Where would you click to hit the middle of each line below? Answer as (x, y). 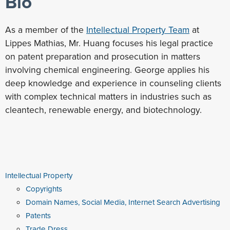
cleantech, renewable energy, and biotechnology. (105, 110)
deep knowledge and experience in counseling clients (113, 83)
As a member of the (46, 30)
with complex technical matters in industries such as (108, 96)
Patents (38, 215)
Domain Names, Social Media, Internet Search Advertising (123, 202)
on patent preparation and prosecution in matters (103, 56)
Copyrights (44, 189)
